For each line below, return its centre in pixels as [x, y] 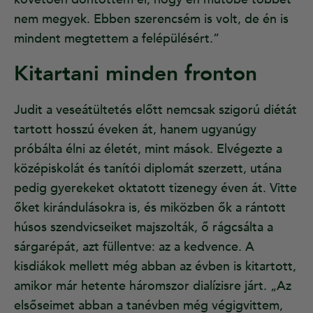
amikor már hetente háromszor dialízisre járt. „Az [153, 286]
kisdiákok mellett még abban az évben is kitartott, [155, 267]
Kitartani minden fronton [136, 74]
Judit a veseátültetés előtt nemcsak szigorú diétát [155, 110]
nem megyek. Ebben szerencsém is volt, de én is [151, 20]
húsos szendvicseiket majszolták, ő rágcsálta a [144, 228]
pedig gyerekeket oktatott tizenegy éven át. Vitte [155, 189]
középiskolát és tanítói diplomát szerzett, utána [148, 169]
